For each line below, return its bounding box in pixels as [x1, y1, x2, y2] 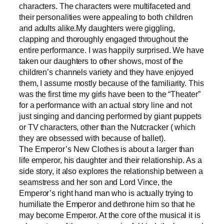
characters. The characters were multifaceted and [19, 1, 191, 10]
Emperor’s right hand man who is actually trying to [19, 188, 193, 197]
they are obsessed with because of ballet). [19, 133, 165, 142]
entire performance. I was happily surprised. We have [19, 45, 204, 54]
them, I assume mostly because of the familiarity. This [19, 78, 204, 87]
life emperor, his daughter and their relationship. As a [19, 155, 202, 164]
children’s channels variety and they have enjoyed [19, 67, 194, 76]
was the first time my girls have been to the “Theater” [19, 89, 200, 98]
